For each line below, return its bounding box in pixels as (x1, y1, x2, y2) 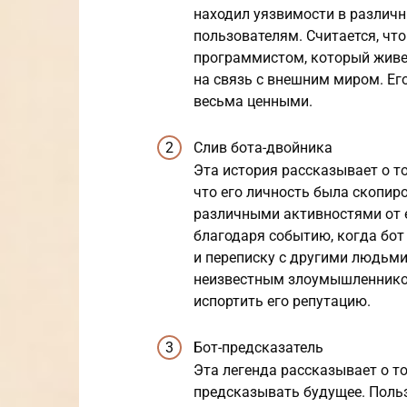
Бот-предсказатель (194, 338, 323, 356)
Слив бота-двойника (194, 138, 333, 156)
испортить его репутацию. (194, 292, 371, 310)
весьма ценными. (194, 92, 313, 110)
